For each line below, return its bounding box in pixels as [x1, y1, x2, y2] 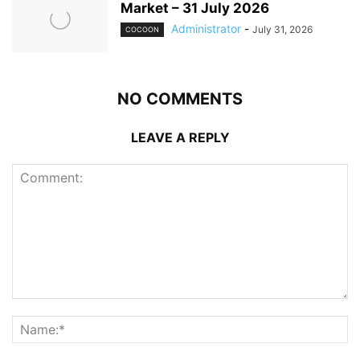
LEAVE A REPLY [130, 129, 230, 145]
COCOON [125, 24, 159, 34]
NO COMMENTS [117, 88, 243, 108]
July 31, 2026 [252, 22, 313, 35]
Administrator [171, 21, 241, 35]
